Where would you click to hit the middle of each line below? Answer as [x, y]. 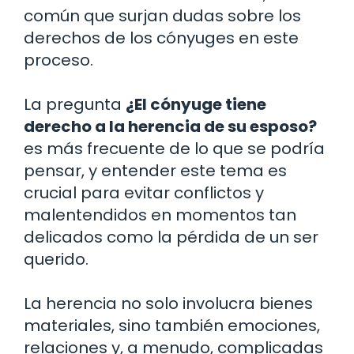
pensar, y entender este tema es [155, 170]
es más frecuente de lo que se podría [174, 148]
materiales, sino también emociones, [172, 325]
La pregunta [75, 104]
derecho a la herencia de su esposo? [170, 126]
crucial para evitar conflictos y [144, 192]
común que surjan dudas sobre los [162, 15]
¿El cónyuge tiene [196, 104]
